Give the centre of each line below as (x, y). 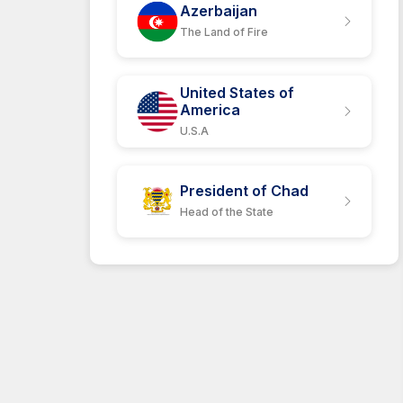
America (210, 109)
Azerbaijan (219, 11)
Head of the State (227, 212)
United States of (237, 92)
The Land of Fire (224, 32)
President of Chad (244, 191)
